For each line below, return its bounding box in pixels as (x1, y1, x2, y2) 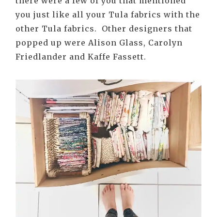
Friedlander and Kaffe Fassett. (15, 52, 146, 62)
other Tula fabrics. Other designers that (15, 24, 192, 34)
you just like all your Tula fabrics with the (15, 10, 200, 20)
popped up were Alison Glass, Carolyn (15, 38, 183, 48)
